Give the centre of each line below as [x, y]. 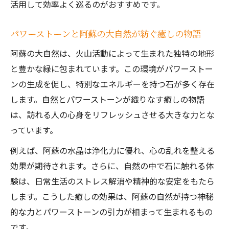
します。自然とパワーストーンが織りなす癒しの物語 [107, 99]
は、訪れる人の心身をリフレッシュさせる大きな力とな [112, 114]
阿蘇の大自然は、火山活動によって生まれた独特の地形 [112, 53]
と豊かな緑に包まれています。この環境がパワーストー [112, 68]
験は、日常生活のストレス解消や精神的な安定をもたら [112, 181]
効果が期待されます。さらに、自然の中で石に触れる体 [112, 166]
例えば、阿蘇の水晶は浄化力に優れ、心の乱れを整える [112, 150]
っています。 [34, 130]
